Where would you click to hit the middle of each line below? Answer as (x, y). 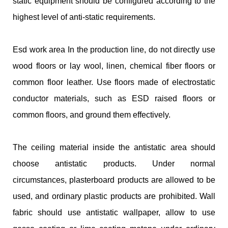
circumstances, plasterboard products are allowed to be (114, 180)
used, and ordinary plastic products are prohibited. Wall (114, 196)
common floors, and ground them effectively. (92, 115)
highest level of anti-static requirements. (84, 17)
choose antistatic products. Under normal (114, 164)
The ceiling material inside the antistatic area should (114, 148)
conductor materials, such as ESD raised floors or (114, 99)
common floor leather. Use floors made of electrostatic (114, 82)
